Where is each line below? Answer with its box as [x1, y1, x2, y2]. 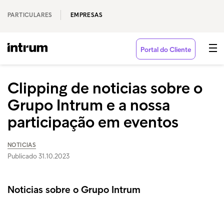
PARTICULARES [7, 11, 52, 18]
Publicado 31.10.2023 [7, 152, 69, 160]
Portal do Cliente [140, 45, 191, 54]
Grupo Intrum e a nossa [7, 95, 170, 114]
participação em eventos [7, 112, 178, 131]
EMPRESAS [70, 11, 103, 18]
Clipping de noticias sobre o [7, 78, 202, 97]
